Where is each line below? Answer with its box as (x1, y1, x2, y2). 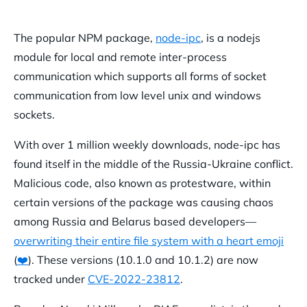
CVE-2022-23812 (88, 271, 180, 286)
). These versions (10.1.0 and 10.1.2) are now (28, 252, 258, 267)
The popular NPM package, (14, 30, 156, 45)
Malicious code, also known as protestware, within (14, 175, 271, 190)
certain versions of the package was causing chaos (14, 195, 273, 209)
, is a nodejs (201, 30, 260, 45)
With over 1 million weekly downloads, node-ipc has (14, 137, 280, 151)
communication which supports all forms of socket (14, 69, 267, 83)
